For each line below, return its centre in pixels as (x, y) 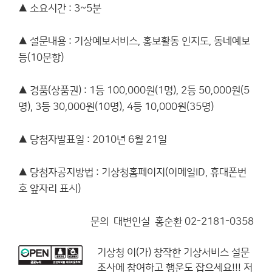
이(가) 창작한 (154, 253)
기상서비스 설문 (216, 253)
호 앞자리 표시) (49, 189)
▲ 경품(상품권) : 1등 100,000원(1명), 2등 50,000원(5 (134, 90)
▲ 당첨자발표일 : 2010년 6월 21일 (93, 140)
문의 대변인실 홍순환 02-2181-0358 (172, 222)
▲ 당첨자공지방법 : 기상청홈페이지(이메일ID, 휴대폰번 (132, 172)
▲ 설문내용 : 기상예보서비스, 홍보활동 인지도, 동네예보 (134, 41)
